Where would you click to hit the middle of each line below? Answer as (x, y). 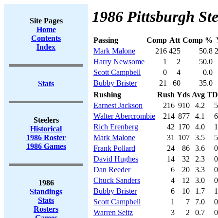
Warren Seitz (113, 212)
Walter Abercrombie (124, 116)
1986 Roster (46, 137)
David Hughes (116, 159)
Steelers (46, 120)
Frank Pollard (114, 148)
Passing (106, 40)
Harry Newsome (119, 62)
